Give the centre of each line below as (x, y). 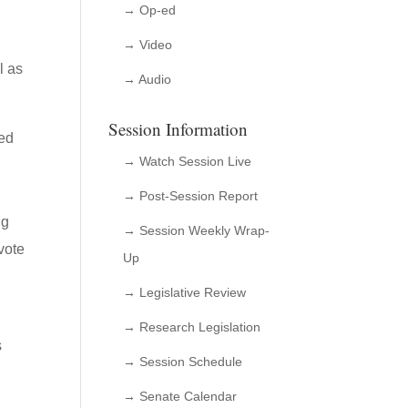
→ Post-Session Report (191, 196)
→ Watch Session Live (188, 161)
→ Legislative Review (185, 292)
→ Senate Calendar (180, 396)
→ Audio (148, 79)
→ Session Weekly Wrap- (197, 230)
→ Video (148, 45)
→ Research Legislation (192, 327)
